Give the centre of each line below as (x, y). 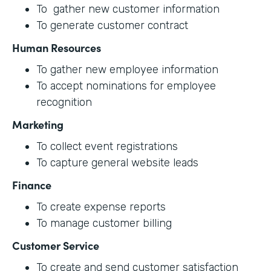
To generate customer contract (112, 25)
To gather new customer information (128, 9)
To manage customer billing (104, 223)
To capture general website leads (117, 162)
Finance (32, 184)
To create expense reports (101, 207)
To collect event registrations (107, 146)
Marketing (38, 124)
